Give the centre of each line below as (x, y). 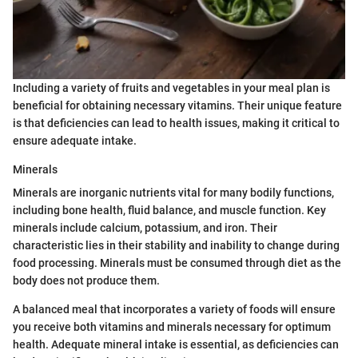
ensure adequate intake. (75, 141)
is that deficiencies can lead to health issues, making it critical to (176, 123)
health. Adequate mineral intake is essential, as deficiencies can (176, 345)
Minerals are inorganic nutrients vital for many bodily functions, (173, 193)
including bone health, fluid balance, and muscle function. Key (169, 211)
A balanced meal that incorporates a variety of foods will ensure (174, 310)
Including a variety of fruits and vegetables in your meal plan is (171, 88)
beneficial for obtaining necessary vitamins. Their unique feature (177, 106)
